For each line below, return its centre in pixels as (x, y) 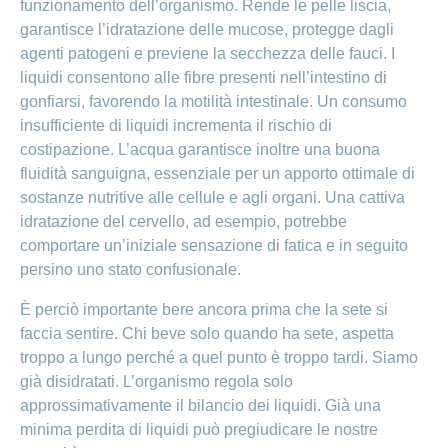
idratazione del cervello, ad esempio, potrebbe (183, 222)
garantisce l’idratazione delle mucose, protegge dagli (207, 30)
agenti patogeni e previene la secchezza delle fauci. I (207, 54)
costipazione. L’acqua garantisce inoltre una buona (200, 150)
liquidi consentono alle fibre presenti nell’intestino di (203, 78)
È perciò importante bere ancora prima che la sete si (204, 310)
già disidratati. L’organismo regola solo (156, 382)
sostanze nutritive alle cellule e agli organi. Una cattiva (212, 198)
